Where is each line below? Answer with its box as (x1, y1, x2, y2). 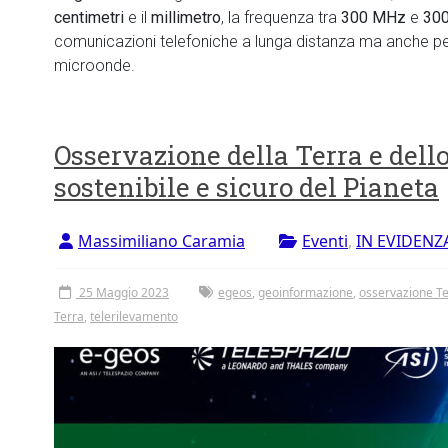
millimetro (151, 8, 221, 27)
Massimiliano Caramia (78, 230, 245, 252)
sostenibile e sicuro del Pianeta (54, 170, 439, 204)
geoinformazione (258, 284, 353, 301)
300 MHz (341, 8, 406, 27)
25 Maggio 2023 (79, 284, 169, 301)
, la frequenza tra (221, 8, 341, 27)
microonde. (54, 56, 135, 75)
